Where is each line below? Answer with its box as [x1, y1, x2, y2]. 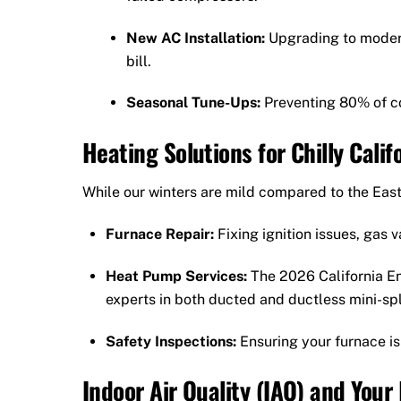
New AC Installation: [126, 29, 266, 47]
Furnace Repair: [105, 226, 214, 243]
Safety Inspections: [105, 332, 236, 350]
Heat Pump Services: [105, 267, 247, 285]
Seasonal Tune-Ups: [126, 94, 261, 112]
